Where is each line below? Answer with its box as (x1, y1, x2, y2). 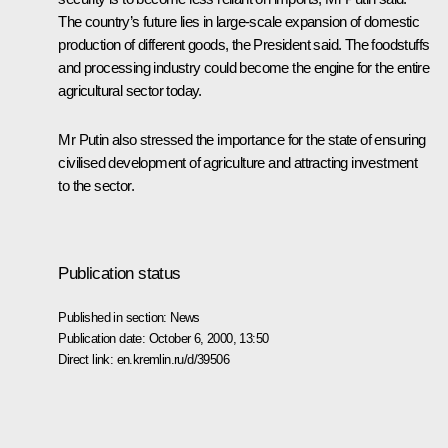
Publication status (58, 263, 181, 283)
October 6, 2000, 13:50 (148, 330, 269, 346)
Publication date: (58, 330, 149, 346)
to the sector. (58, 177, 134, 195)
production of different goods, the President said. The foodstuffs (58, 36, 430, 54)
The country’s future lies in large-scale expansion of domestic (58, 13, 420, 31)
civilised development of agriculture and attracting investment (58, 154, 418, 172)
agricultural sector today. (58, 82, 202, 100)
